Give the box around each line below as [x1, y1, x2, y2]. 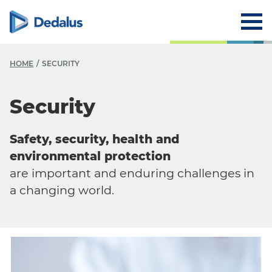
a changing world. [10, 183, 114, 197]
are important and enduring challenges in [10, 166, 254, 180]
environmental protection [10, 149, 171, 163]
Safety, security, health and [10, 132, 179, 146]
